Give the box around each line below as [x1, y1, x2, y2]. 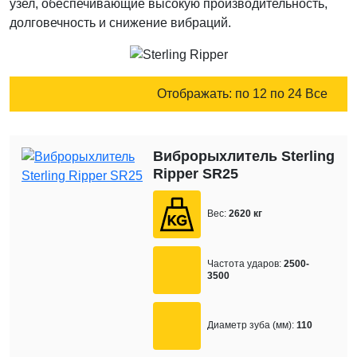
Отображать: [157, 86, 235, 100]
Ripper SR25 [153, 165, 239, 182]
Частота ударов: [207, 257, 282, 269]
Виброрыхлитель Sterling [153, 147, 335, 164]
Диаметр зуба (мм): [207, 320, 295, 331]
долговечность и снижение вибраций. [10, 16, 231, 29]
